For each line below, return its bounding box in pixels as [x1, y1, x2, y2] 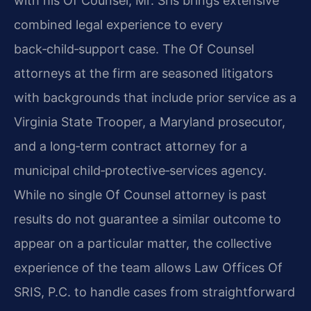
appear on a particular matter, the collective [14, 236, 271, 251]
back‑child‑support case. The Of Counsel [14, 42, 254, 57]
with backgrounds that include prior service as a [14, 90, 296, 106]
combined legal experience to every [14, 17, 223, 33]
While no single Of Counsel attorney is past [14, 187, 267, 203]
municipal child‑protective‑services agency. [14, 163, 267, 178]
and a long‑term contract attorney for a [14, 139, 247, 154]
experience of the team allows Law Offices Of [14, 260, 283, 276]
